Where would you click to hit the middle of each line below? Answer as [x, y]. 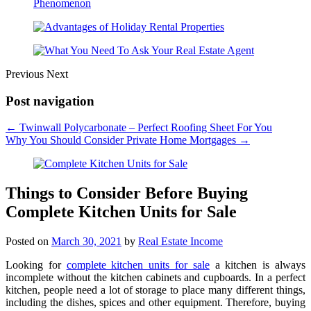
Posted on [28, 242]
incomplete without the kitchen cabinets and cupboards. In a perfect [155, 278]
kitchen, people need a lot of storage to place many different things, [155, 290]
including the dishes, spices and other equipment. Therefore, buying [155, 303]
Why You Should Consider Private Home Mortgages [122, 140]
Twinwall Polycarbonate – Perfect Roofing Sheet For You [144, 128]
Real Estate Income [180, 242]
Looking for [36, 265]
